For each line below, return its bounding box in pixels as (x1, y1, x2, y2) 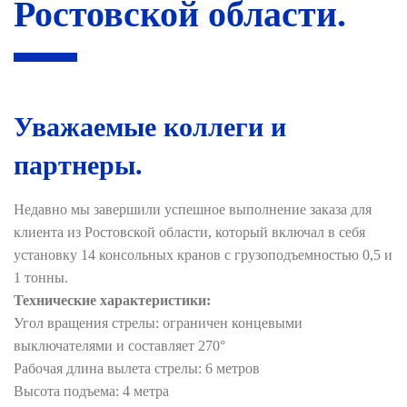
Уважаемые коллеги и (14, 112, 286, 143)
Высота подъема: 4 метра (14, 383, 169, 400)
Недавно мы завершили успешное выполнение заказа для (14, 202, 372, 218)
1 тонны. (14, 270, 68, 286)
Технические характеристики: (14, 293, 211, 309)
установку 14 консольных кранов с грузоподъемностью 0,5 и (14, 247, 392, 263)
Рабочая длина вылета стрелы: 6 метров (14, 361, 260, 377)
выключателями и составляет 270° (14, 338, 225, 354)
